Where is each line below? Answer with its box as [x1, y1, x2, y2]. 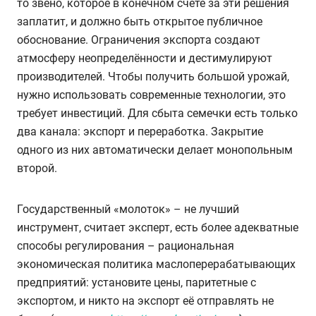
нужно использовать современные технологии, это [17, 87, 286, 102]
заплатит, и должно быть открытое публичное [17, 14, 262, 28]
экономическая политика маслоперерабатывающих [17, 257, 296, 271]
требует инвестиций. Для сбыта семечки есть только [17, 106, 298, 120]
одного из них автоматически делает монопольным [17, 142, 293, 157]
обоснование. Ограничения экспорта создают [17, 32, 260, 47]
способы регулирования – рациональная [17, 238, 234, 253]
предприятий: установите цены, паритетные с [17, 275, 256, 289]
